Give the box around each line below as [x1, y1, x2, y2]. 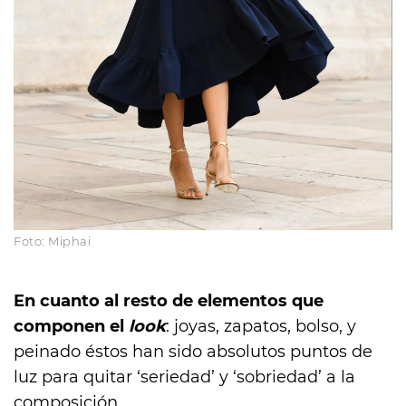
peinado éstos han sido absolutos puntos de [14, 341, 372, 362]
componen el [14, 315, 129, 336]
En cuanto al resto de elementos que [14, 290, 324, 311]
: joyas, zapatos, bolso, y [166, 315, 356, 336]
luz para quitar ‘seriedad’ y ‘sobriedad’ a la [14, 366, 355, 387]
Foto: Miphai [14, 233, 91, 248]
